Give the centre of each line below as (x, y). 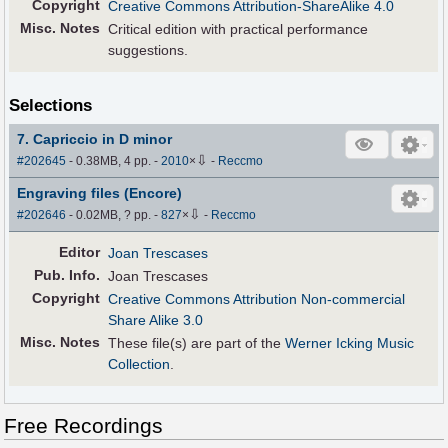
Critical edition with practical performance (238, 29)
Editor (80, 251)
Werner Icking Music (350, 342)
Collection (139, 363)
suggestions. (148, 50)
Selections (51, 106)
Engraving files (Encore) (100, 192)
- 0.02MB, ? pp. (110, 214)
